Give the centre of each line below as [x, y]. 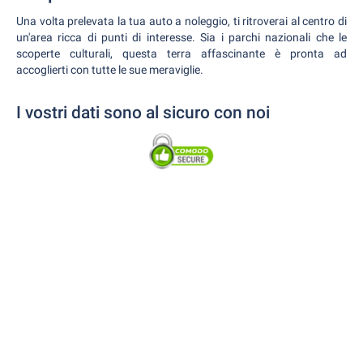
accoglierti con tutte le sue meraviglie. [110, 70]
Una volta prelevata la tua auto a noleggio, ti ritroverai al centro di [181, 21]
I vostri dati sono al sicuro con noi [143, 113]
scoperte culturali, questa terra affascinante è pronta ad [181, 53]
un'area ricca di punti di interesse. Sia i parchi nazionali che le [181, 37]
